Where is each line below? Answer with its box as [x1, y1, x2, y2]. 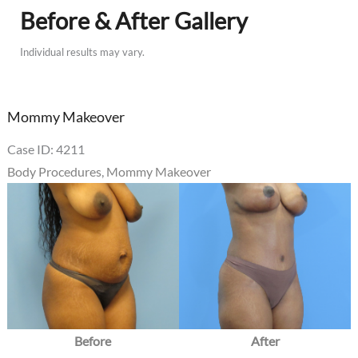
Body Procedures [6, 164, 101, 180]
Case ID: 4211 [6, 141, 85, 157]
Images [6, 253, 46, 268]
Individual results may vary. [20, 45, 145, 58]
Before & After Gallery [20, 6, 249, 34]
